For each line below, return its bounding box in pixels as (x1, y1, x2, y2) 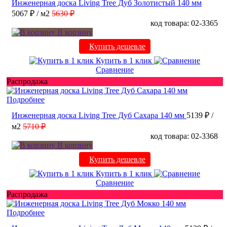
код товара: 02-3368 (150, 131, 218, 140)
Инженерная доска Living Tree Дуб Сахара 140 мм (12, 110, 184, 120)
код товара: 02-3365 (150, 18, 218, 27)
